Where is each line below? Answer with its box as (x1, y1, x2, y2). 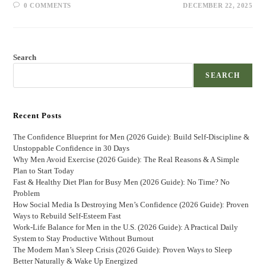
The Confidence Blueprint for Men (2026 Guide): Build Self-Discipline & (13, 132, 250, 142)
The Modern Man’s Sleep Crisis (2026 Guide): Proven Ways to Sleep (13, 245, 233, 255)
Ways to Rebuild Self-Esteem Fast (13, 211, 122, 221)
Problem (13, 189, 40, 198)
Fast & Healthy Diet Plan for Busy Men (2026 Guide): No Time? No (13, 178, 230, 187)
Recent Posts (13, 111, 62, 121)
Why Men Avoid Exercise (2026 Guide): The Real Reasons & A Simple (13, 155, 240, 164)
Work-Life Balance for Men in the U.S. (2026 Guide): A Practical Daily (13, 223, 239, 232)
